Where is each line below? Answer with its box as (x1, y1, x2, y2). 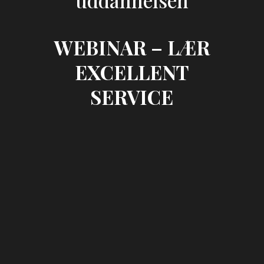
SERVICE (90, 84, 174, 110)
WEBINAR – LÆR (54, 34, 210, 60)
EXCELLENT (74, 59, 189, 85)
